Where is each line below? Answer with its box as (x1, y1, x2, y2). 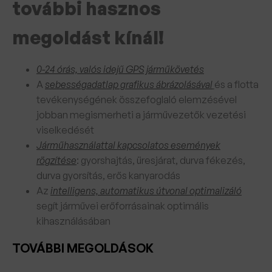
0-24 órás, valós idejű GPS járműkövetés (36, 63, 204, 75)
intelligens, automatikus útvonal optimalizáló (50, 185, 242, 197)
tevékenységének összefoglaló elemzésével (36, 93, 237, 106)
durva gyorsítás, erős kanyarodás (36, 169, 180, 182)
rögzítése (36, 154, 76, 166)
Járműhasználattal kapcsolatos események (36, 139, 220, 151)
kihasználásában (36, 215, 110, 227)
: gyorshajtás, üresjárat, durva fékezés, (76, 154, 245, 166)
